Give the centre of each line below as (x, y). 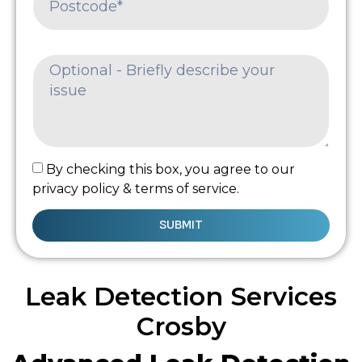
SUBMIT (181, 225)
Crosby (181, 326)
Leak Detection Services (181, 296)
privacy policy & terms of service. (136, 188)
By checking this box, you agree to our (170, 169)
